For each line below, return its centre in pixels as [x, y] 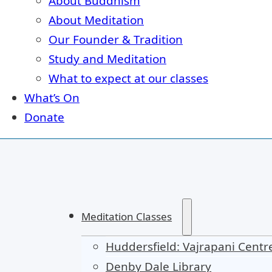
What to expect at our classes [128, 78]
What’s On [52, 97]
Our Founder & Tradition [116, 39]
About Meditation [96, 20]
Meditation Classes [127, 216]
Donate [44, 117]
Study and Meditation [107, 59]
